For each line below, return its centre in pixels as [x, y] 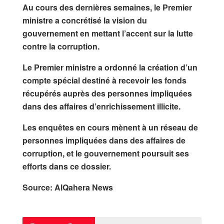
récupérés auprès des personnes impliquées [107, 93]
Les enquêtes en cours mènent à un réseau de [110, 127]
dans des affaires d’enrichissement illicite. [101, 106]
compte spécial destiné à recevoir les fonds [104, 80]
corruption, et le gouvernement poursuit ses [106, 153]
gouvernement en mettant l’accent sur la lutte [108, 33]
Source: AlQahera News [68, 187]
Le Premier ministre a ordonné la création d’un [110, 67]
